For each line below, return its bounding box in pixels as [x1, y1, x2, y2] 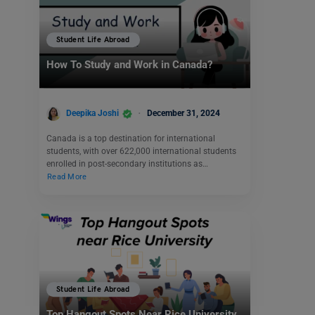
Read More [47, 172, 87, 181]
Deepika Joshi [66, 108, 119, 118]
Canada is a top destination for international [46, 133, 215, 143]
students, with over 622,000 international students [46, 146, 236, 156]
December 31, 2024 [147, 108, 220, 118]
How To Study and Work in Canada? [46, 58, 215, 72]
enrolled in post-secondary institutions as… [46, 158, 208, 169]
